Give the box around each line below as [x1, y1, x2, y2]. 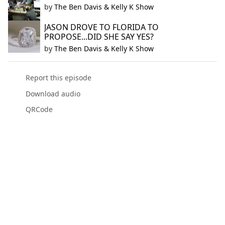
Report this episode [25, 73, 91, 83]
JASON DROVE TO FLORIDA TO [44, 22, 159, 33]
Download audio [25, 88, 80, 98]
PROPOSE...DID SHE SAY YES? [44, 31, 154, 43]
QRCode [25, 104, 53, 114]
